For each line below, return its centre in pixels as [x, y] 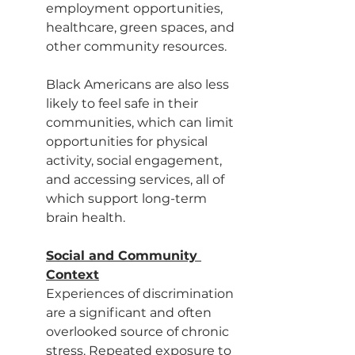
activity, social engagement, [136, 160]
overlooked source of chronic [139, 332]
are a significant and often [130, 313]
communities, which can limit [141, 122]
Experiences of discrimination [141, 294]
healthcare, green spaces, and [142, 27]
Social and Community [124, 256]
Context [73, 275]
